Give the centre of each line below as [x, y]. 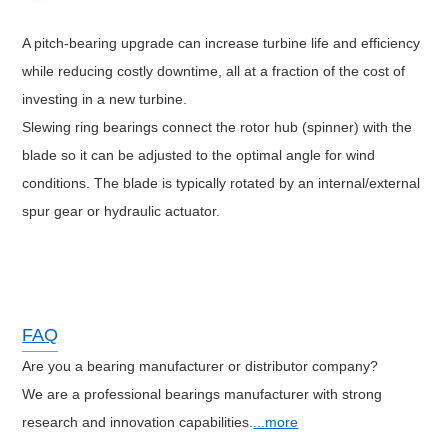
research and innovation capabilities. [138, 422]
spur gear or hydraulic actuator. [121, 211]
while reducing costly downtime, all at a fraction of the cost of [214, 71]
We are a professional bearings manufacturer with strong [202, 394]
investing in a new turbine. [105, 99]
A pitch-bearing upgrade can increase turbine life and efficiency [221, 43]
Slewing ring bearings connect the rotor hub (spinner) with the [217, 127]
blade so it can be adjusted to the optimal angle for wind [199, 155]
